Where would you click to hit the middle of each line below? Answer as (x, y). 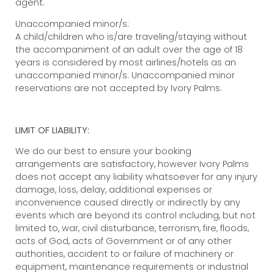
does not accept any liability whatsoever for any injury (136, 177)
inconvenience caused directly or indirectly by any (128, 203)
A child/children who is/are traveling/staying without (131, 37)
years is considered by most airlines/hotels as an (126, 63)
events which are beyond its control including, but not (135, 216)
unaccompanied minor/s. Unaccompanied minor (125, 76)
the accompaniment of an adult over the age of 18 (129, 50)
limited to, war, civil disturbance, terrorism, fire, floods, (132, 228)
